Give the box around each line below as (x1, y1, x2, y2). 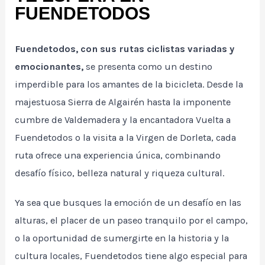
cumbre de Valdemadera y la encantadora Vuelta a (15, 114, 231, 126)
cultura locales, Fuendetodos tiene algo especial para (15, 250, 248, 262)
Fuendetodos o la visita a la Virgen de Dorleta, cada (15, 132, 237, 144)
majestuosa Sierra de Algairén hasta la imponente (15, 96, 231, 108)
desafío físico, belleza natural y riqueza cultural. (15, 167, 225, 179)
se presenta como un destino (83, 61, 213, 73)
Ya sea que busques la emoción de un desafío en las (15, 197, 242, 209)
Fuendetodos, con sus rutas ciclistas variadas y (15, 43, 235, 55)
